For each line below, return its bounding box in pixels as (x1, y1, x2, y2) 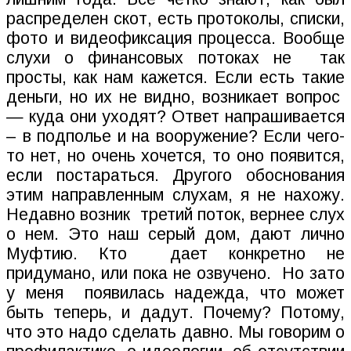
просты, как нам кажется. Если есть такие (6, 68, 345, 88)
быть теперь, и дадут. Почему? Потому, (6, 303, 345, 323)
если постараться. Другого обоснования (6, 166, 345, 186)
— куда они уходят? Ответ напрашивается (6, 107, 345, 127)
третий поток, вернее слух (139, 205, 346, 225)
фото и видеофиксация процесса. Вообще (6, 29, 345, 49)
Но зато (282, 264, 345, 284)
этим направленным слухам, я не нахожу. (6, 186, 345, 205)
